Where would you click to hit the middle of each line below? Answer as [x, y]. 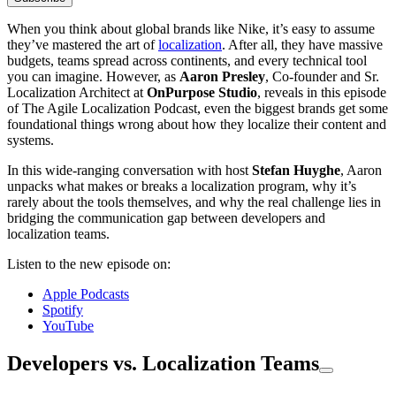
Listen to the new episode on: [89, 263]
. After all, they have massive [302, 44]
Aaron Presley [222, 76]
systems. [30, 140]
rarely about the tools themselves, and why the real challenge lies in [194, 202]
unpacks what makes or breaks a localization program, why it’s [182, 186]
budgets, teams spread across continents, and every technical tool [187, 60]
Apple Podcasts [86, 293]
